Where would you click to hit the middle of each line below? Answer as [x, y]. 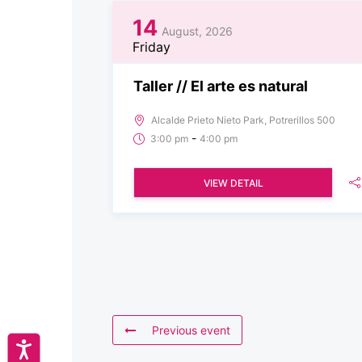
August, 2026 [197, 31]
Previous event [191, 330]
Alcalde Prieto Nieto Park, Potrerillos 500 [243, 120]
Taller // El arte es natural [221, 86]
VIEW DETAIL [233, 183]
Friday [152, 46]
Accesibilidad [67, 347]
